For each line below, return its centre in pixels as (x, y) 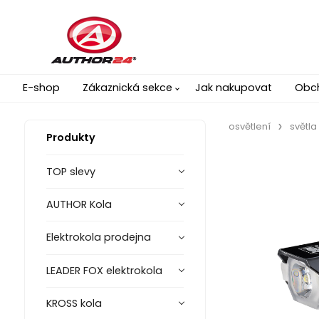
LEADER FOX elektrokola (104, 270)
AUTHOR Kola (79, 204)
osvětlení (249, 127)
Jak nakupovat (234, 88)
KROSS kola (74, 304)
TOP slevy (70, 171)
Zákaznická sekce (127, 88)
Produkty (70, 138)
